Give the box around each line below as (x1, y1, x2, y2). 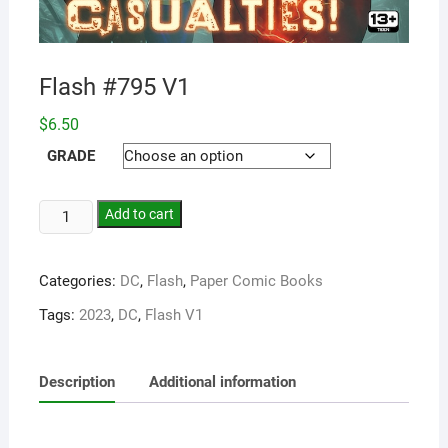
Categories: (38, 272, 120, 291)
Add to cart (105, 206, 175, 223)
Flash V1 (144, 306, 203, 325)
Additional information (148, 372, 296, 391)
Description (38, 372, 115, 391)
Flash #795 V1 (38, 73, 190, 102)
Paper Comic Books (189, 272, 323, 291)
